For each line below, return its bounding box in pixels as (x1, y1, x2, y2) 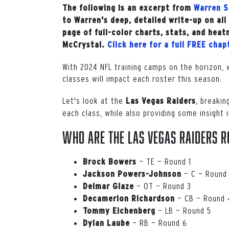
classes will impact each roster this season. (62, 73, 222, 83)
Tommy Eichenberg (83, 205, 155, 215)
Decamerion (83, 193, 129, 203)
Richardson (131, 193, 175, 203)
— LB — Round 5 (155, 205, 211, 215)
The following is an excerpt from (62, 3, 194, 12)
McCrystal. (62, 39, 107, 49)
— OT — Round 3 (134, 180, 191, 191)
